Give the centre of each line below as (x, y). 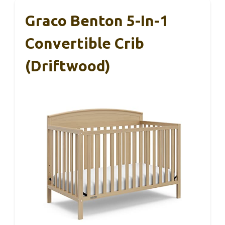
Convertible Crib (85, 43)
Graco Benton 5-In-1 (97, 20)
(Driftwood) (68, 66)
